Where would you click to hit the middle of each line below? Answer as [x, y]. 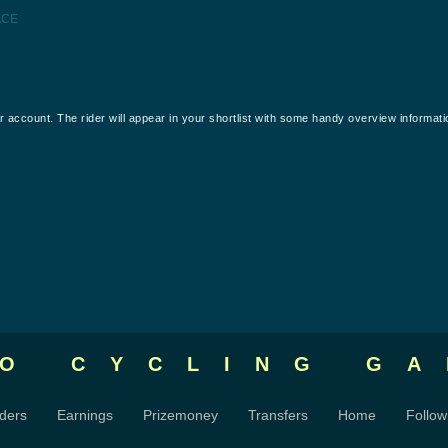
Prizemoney [180, 415]
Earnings [85, 415]
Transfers [278, 415]
